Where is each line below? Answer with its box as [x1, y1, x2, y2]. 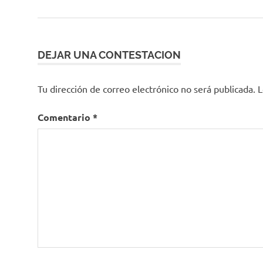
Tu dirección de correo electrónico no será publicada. [38, 83, 255, 95]
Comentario [38, 111, 93, 124]
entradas [37, 26, 97, 45]
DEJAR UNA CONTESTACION [38, 49, 181, 62]
